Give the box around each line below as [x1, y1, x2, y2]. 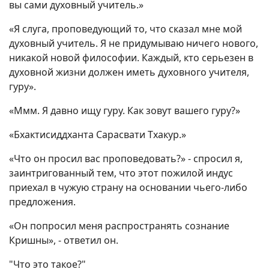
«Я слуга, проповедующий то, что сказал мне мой [9, 22, 242, 36]
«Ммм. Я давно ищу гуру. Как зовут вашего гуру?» [9, 104, 240, 118]
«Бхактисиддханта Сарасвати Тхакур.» [9, 128, 186, 142]
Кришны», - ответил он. [9, 234, 118, 247]
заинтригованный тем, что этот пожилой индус [9, 166, 233, 180]
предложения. [9, 195, 76, 209]
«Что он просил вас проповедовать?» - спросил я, [9, 152, 243, 166]
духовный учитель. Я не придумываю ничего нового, [9, 37, 258, 50]
